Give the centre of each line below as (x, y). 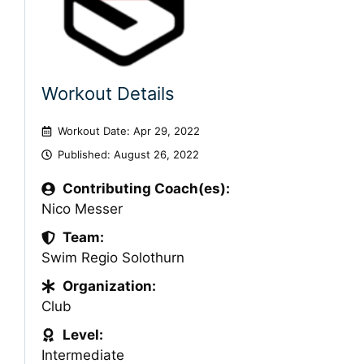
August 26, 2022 (156, 154)
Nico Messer (82, 209)
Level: (82, 335)
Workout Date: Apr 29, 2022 (128, 131)
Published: (85, 154)
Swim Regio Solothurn (113, 258)
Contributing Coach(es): (146, 188)
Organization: (109, 286)
